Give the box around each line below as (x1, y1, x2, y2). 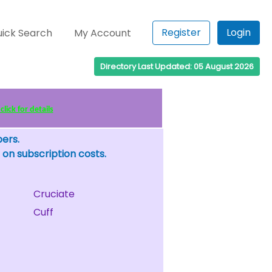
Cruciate (33, 187, 75, 201)
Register (161, 25, 201, 39)
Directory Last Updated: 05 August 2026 (100, 61, 254, 72)
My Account (74, 26, 132, 40)
